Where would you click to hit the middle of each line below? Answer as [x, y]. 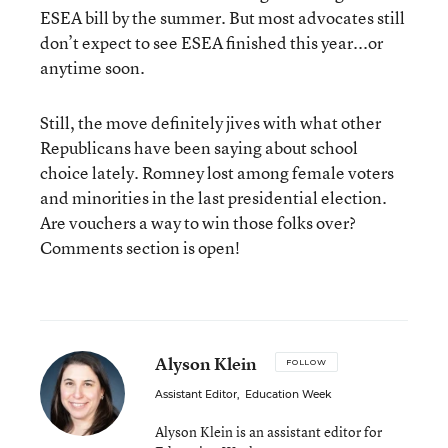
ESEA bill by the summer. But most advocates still [222, 17]
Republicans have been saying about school [199, 147]
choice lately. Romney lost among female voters [217, 172]
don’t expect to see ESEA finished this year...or [211, 42]
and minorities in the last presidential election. [213, 197]
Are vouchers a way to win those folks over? [198, 222]
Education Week [288, 394]
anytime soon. [92, 67]
